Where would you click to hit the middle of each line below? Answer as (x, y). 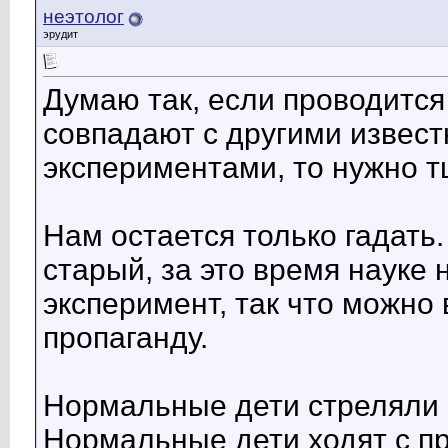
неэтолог (83, 16)
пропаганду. (125, 338)
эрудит (60, 34)
